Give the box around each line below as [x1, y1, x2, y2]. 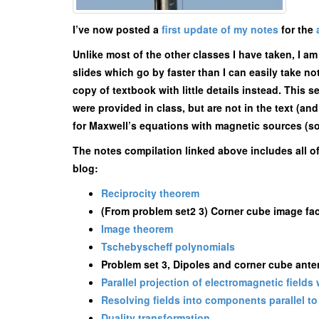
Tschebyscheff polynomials [101, 239, 235, 253]
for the [281, 22, 313, 36]
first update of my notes [162, 22, 278, 36]
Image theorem [101, 221, 173, 236]
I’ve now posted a [73, 22, 162, 36]
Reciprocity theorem [101, 186, 199, 200]
